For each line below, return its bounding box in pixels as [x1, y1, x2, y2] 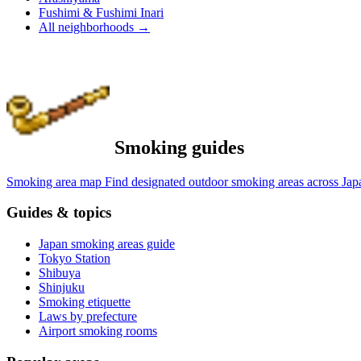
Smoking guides [110, 136, 244, 158]
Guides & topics [6, 204, 111, 222]
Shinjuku [39, 280, 85, 294]
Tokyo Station [39, 251, 110, 265]
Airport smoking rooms [39, 323, 157, 338]
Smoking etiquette [39, 294, 131, 309]
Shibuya [39, 265, 81, 280]
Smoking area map [6, 174, 102, 189]
